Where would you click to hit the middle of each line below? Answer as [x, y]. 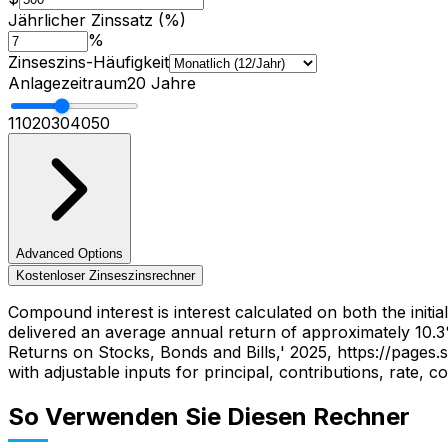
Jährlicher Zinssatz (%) [97, 19]
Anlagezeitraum [67, 82]
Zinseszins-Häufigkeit [88, 61]
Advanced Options [69, 253]
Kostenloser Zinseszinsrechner [105, 275]
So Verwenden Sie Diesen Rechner [209, 416]
